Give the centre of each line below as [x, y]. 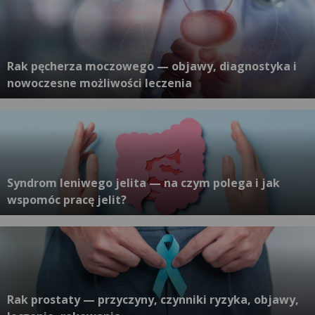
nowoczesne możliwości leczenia [99, 83]
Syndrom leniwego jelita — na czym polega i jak [143, 183]
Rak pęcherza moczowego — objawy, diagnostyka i [152, 66]
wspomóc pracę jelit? [67, 200]
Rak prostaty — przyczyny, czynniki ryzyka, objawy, [153, 300]
